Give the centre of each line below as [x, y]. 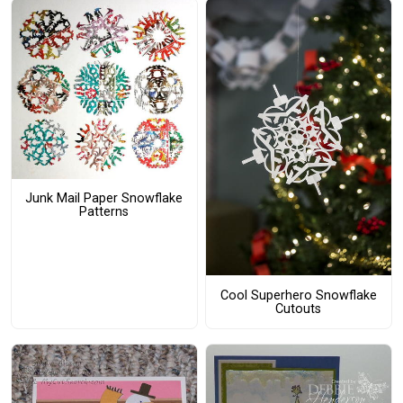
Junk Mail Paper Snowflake [104, 199]
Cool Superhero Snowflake [298, 295]
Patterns [104, 212]
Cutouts [299, 309]
